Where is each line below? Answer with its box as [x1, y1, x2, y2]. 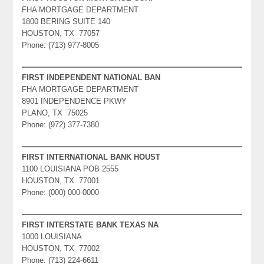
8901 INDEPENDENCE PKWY [22, 96, 127, 105]
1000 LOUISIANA [22, 232, 82, 241]
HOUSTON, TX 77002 [22, 243, 100, 253]
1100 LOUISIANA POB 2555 [22, 164, 119, 173]
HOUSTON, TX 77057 [22, 28, 100, 38]
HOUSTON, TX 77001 [22, 176, 100, 185]
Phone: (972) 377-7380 [22, 120, 100, 129]
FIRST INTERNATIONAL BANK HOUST [22, 152, 161, 161]
